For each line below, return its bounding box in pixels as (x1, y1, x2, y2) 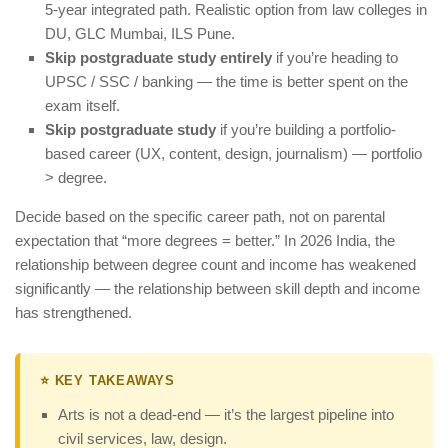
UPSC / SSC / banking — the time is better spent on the (45, 73, 408, 91)
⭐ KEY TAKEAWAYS (40, 373, 175, 389)
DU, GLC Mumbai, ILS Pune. (45, 25, 235, 43)
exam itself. (45, 97, 120, 115)
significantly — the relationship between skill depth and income (15, 280, 420, 298)
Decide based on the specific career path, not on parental (15, 208, 385, 226)
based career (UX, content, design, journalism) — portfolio (45, 145, 422, 163)
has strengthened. (15, 304, 132, 322)
